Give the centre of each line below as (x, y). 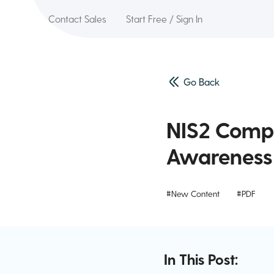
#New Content (193, 194)
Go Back (202, 82)
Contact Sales (78, 19)
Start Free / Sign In (165, 19)
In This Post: (201, 259)
